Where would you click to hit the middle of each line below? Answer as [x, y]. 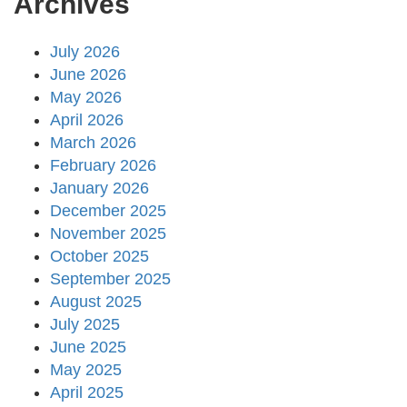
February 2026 [103, 166]
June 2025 [88, 347]
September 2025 [110, 279]
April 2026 [87, 120]
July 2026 [85, 52]
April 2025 [87, 393]
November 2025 [108, 234]
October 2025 [99, 257]
